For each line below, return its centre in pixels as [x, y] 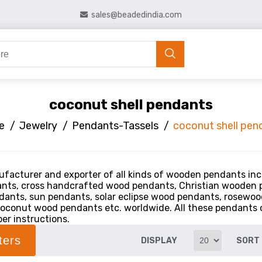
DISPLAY [159, 241]
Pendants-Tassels [115, 126]
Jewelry [38, 126]
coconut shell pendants [131, 105]
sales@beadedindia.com [137, 15]
